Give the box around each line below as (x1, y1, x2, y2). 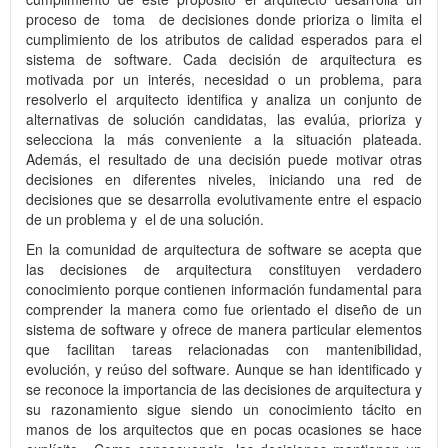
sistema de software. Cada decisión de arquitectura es (26, 49, 422, 70)
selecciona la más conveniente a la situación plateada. (26, 129, 422, 150)
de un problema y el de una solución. (26, 209, 264, 230)
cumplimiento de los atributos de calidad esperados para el (26, 29, 422, 50)
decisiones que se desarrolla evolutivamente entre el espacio (26, 189, 422, 210)
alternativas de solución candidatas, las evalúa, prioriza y (26, 109, 422, 130)
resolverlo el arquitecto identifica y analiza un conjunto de (26, 89, 422, 110)
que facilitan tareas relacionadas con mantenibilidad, (26, 339, 422, 360)
